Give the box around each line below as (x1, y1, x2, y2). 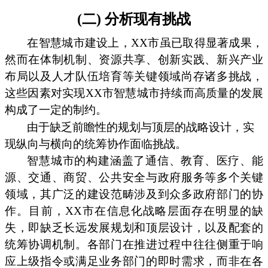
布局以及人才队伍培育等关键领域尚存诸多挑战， (5, 69, 263, 83)
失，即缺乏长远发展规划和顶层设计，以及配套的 (5, 221, 263, 234)
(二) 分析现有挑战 (77, 11, 191, 27)
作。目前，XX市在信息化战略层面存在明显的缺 (5, 205, 263, 218)
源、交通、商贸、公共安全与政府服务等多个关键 (5, 171, 263, 184)
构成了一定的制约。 (5, 103, 107, 116)
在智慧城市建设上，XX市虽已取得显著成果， (27, 36, 263, 49)
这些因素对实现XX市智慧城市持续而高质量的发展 (5, 86, 263, 99)
